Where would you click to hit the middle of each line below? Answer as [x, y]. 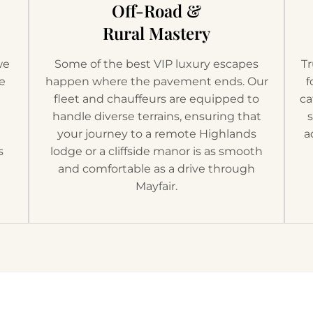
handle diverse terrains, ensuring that [156, 116]
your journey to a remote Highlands [156, 133]
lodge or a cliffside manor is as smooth [156, 151]
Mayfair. [156, 186]
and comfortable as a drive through [156, 168]
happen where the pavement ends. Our [156, 81]
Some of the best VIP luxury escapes [156, 64]
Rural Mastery [156, 32]
